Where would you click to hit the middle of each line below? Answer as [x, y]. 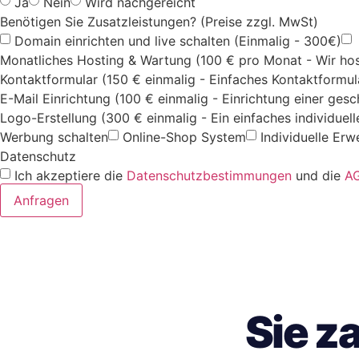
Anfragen [41, 201]
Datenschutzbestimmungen [209, 175]
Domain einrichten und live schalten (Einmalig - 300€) [178, 40]
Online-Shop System [184, 137]
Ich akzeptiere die [71, 175]
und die [318, 175]
